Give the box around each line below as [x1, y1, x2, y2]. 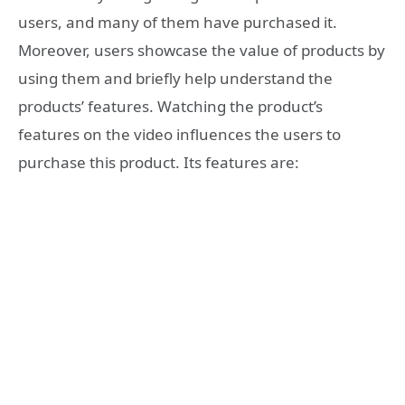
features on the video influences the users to [18, 123, 341, 145]
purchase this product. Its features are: [18, 151, 299, 173]
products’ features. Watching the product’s [18, 95, 323, 117]
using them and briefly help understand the [18, 67, 333, 89]
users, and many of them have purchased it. [18, 11, 337, 33]
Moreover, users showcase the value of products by [18, 39, 385, 61]
